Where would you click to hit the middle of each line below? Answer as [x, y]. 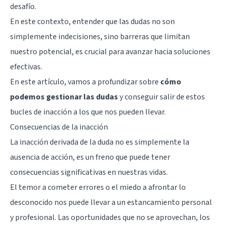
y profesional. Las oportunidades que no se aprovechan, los [110, 217]
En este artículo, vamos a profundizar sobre [85, 82]
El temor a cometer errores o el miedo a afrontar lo [98, 187]
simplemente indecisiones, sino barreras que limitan [100, 36]
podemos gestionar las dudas [64, 97]
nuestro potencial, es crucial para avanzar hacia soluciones [110, 51]
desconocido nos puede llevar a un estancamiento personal [111, 202]
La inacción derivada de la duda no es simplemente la [100, 142]
